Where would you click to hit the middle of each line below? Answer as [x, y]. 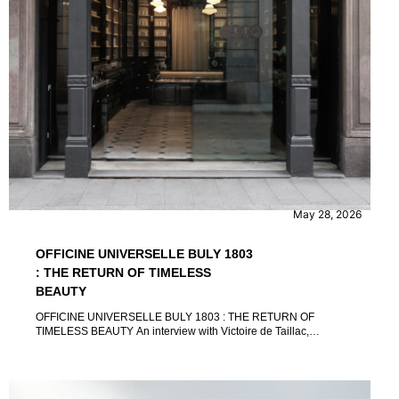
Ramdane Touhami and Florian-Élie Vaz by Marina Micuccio [278, 345]
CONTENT [77, 188]
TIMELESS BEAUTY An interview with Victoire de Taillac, [86, 331]
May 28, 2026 [327, 214]
